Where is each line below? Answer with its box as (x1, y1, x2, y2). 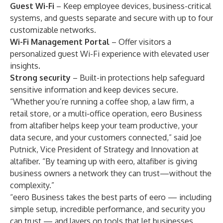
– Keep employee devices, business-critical (54, 1, 211, 11)
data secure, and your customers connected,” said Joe (10, 132, 202, 142)
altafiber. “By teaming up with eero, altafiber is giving (10, 156, 197, 166)
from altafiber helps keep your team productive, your (10, 120, 198, 130)
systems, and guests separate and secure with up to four (10, 13, 213, 23)
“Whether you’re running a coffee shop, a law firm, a (10, 97, 194, 107)
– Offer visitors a (110, 37, 171, 47)
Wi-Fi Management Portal (10, 37, 110, 47)
